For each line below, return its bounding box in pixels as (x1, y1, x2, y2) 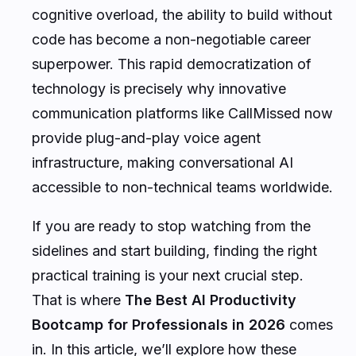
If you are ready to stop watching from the (32, 217, 311, 234)
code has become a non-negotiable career (32, 30, 311, 48)
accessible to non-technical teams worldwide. (32, 178, 333, 195)
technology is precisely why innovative (32, 79, 286, 97)
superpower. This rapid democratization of (32, 55, 311, 72)
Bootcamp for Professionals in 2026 (32, 315, 285, 333)
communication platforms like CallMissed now (32, 104, 333, 122)
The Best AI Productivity (125, 291, 296, 308)
